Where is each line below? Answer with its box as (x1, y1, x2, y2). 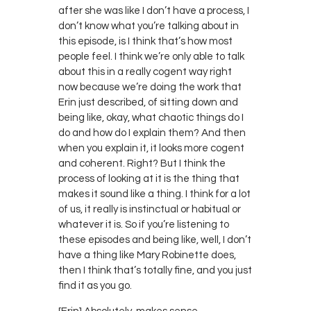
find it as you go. (58, 280, 132, 291)
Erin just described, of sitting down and (58, 96, 238, 108)
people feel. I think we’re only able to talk (58, 51, 244, 62)
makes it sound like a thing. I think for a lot (58, 188, 251, 199)
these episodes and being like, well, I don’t (58, 234, 251, 245)
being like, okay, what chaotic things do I (58, 112, 244, 123)
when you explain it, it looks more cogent (58, 142, 244, 153)
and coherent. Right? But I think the (58, 158, 226, 169)
